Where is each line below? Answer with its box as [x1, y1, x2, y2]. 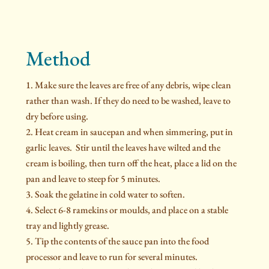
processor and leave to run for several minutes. [25, 250, 198, 264]
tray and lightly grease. [25, 219, 109, 232]
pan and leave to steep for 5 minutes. [25, 172, 160, 186]
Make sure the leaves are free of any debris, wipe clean [34, 79, 231, 92]
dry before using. [25, 110, 88, 123]
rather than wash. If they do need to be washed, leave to [25, 94, 231, 107]
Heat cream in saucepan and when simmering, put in [34, 125, 233, 139]
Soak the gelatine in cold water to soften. [34, 188, 185, 201]
